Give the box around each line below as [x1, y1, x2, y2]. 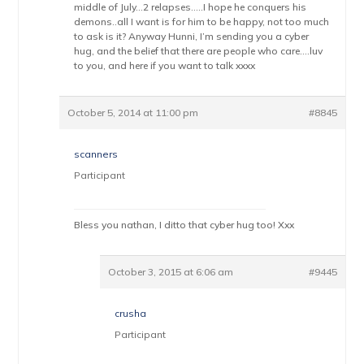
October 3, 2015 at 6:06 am [108, 266, 234, 278]
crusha [115, 307, 147, 319]
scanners [74, 148, 119, 160]
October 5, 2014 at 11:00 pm [67, 106, 199, 119]
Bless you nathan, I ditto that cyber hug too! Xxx [74, 219, 295, 231]
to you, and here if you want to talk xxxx [74, 59, 256, 71]
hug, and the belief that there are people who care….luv [74, 45, 323, 57]
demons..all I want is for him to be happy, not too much [74, 15, 330, 28]
